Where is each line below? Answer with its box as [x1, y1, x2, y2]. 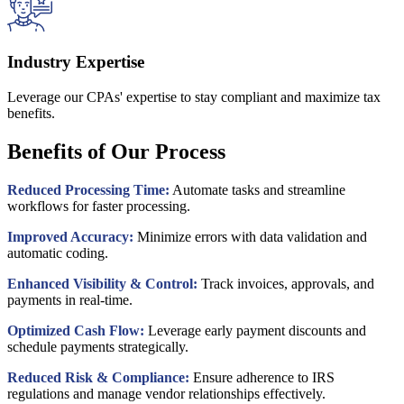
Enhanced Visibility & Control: [7, 275, 197, 291]
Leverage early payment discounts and [144, 322, 366, 338]
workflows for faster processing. [7, 197, 190, 214]
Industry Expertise [7, 52, 144, 72]
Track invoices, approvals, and [197, 275, 374, 291]
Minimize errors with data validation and [133, 228, 367, 244]
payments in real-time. [7, 291, 133, 308]
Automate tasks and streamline [170, 181, 345, 197]
